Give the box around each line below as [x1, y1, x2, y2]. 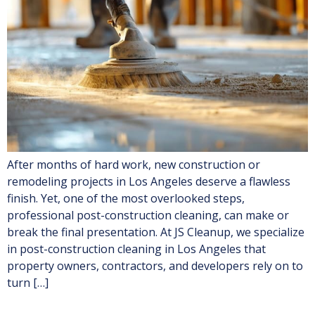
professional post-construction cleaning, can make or [7, 207, 289, 224]
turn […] [7, 275, 49, 291]
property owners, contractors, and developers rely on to [7, 258, 303, 274]
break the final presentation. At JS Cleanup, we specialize [7, 224, 304, 240]
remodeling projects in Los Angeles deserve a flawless [7, 174, 290, 190]
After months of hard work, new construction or [7, 157, 260, 173]
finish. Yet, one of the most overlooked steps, [7, 191, 245, 207]
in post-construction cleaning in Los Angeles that [7, 241, 266, 257]
